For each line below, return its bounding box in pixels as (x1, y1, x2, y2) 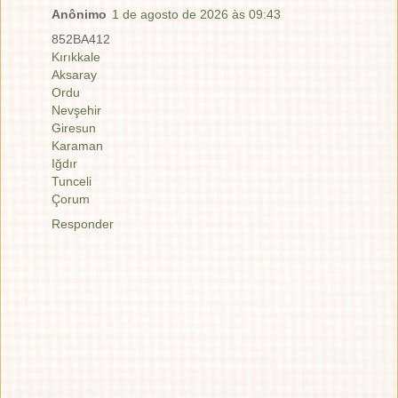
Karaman (52, 139, 103, 154)
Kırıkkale (52, 50, 100, 65)
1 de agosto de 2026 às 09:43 (112, 7, 281, 22)
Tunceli (52, 174, 92, 189)
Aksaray (52, 68, 97, 83)
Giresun (52, 121, 96, 136)
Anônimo (52, 7, 107, 22)
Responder (52, 217, 114, 232)
